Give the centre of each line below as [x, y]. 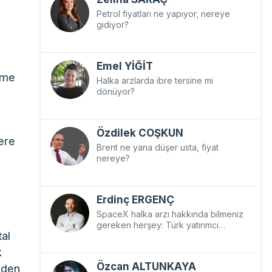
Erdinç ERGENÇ [135, 200]
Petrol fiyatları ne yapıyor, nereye [163, 14]
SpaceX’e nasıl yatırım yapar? [155, 236]
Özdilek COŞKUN [140, 133]
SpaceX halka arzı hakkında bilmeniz [170, 214]
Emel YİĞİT [124, 66]
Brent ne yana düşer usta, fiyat [157, 147]
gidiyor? [112, 25]
